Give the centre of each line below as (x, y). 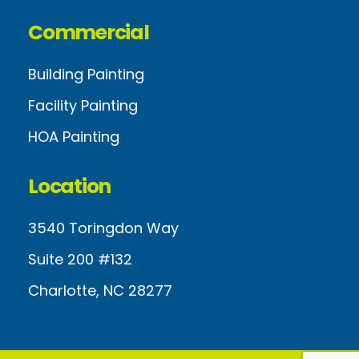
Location (69, 187)
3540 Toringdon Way (103, 228)
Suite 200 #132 (80, 260)
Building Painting (86, 75)
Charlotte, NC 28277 (100, 291)
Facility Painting (83, 106)
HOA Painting (74, 137)
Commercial (89, 33)
